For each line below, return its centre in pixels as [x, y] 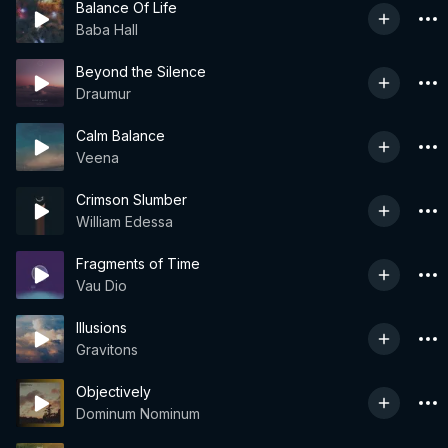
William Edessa [124, 221]
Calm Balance [120, 135]
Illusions [101, 327]
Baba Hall [107, 29]
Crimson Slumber [131, 199]
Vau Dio [101, 285]
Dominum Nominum [138, 413]
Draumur [103, 93]
